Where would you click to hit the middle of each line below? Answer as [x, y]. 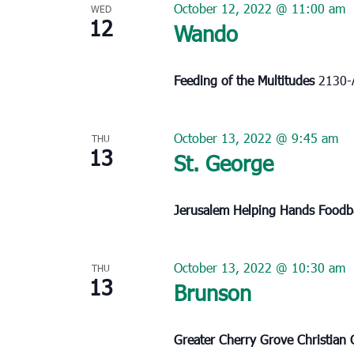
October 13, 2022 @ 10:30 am [259, 267]
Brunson [212, 292]
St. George [223, 162]
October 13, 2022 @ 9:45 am [256, 137]
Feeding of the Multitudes [246, 80]
